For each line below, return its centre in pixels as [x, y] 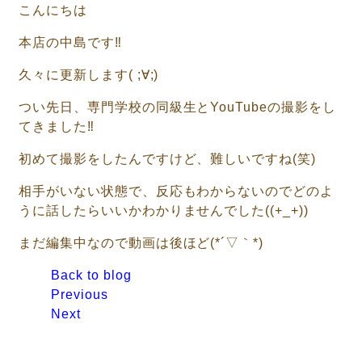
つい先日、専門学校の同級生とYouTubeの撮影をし [177, 107]
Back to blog [91, 275]
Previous [80, 294]
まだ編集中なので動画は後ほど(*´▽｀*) [141, 242]
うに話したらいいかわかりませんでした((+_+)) [164, 210]
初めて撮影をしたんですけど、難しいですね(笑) [168, 158]
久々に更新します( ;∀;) [89, 74]
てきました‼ [57, 126]
